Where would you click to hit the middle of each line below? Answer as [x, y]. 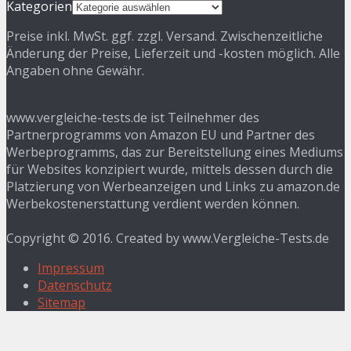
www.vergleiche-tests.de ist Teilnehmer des [133, 117]
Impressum [71, 268]
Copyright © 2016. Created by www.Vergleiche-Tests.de [168, 238]
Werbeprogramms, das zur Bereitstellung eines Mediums [175, 152]
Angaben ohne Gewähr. [75, 70]
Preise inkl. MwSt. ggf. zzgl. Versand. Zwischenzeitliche [165, 36]
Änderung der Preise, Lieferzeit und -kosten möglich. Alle [173, 53]
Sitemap [62, 302]
